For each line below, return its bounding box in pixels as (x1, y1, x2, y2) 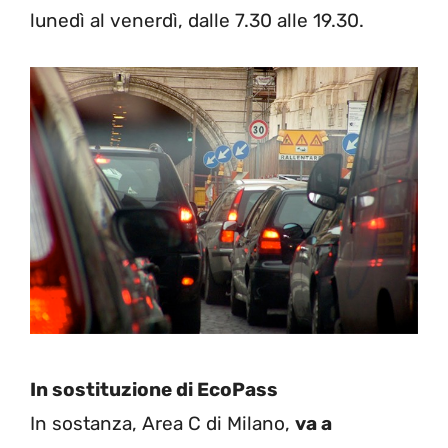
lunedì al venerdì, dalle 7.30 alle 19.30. (30, 9, 364, 33)
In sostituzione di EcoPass (30, 378, 278, 401)
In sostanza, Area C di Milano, (30, 412, 295, 435)
